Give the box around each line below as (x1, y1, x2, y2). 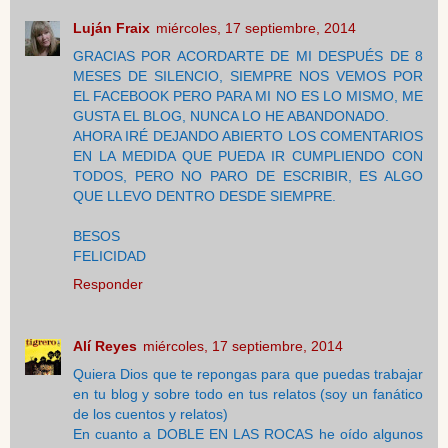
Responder (73, 276, 143, 293)
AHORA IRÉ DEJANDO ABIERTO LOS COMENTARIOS (73, 128, 423, 145)
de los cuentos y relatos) (73, 406, 228, 423)
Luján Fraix (73, 20, 150, 37)
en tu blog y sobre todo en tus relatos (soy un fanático (73, 386, 423, 403)
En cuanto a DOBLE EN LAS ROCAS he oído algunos (73, 426, 423, 443)
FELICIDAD (73, 248, 146, 265)
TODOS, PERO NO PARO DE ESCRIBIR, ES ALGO (73, 168, 423, 185)
